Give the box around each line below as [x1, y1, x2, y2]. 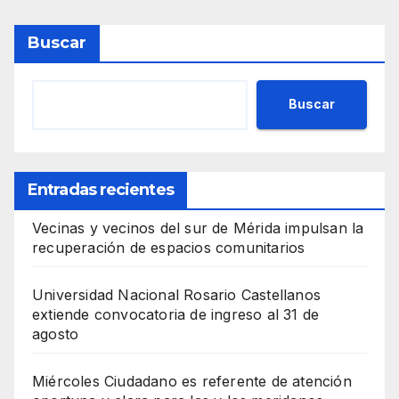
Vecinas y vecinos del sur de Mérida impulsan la [32, 218, 364, 237]
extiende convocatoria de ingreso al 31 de [32, 305, 320, 323]
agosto [32, 324, 79, 343]
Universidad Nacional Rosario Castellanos [32, 285, 322, 304]
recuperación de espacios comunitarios [32, 238, 305, 256]
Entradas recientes [28, 179, 174, 199]
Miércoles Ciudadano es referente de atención [32, 371, 352, 390]
